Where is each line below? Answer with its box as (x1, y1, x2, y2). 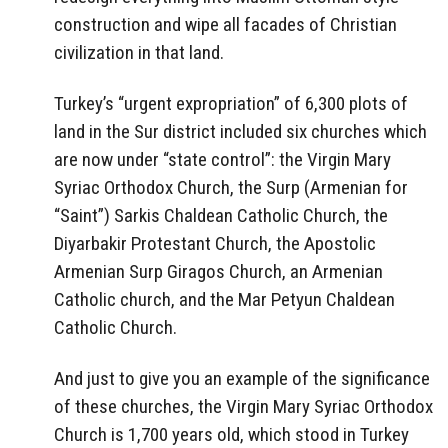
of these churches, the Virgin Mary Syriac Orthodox (54, 394, 433, 418)
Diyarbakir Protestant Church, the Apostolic (54, 231, 376, 255)
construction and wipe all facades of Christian (54, 12, 397, 36)
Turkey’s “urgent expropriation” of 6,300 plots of (54, 91, 408, 115)
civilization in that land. (54, 40, 224, 64)
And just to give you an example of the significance (54, 366, 430, 390)
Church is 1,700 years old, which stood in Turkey (54, 422, 409, 446)
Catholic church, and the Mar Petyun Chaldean (54, 287, 395, 311)
